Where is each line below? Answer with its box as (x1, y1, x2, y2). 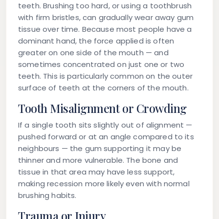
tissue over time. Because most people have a (18, 24, 192, 35)
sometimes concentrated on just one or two (18, 59, 185, 70)
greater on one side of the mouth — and (18, 47, 169, 58)
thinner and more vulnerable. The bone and (18, 155, 178, 166)
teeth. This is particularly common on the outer (18, 71, 193, 82)
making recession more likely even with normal (18, 178, 190, 189)
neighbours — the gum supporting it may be (18, 143, 182, 154)
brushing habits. (18, 190, 77, 201)
